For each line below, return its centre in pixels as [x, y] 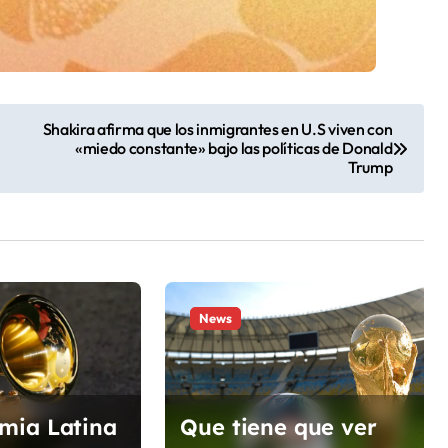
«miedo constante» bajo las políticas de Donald [234, 148]
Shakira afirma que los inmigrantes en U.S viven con [217, 129]
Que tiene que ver [278, 427]
